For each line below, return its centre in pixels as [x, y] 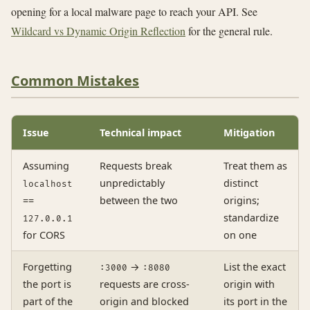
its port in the [255, 302]
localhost [48, 185]
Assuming [46, 166]
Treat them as [255, 166]
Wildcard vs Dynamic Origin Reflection [98, 30]
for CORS [44, 235]
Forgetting [47, 267]
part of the [48, 302]
